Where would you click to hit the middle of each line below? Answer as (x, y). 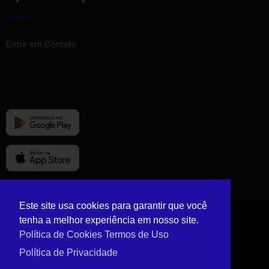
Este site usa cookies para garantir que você (113, 205)
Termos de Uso (137, 234)
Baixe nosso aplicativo (93, 81)
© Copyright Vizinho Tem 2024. (134, 221)
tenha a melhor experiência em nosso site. (109, 220)
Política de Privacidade (68, 253)
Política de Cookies (61, 234)
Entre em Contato (41, 44)
